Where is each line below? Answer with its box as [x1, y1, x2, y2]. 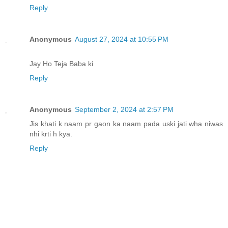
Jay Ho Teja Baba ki [30, 59, 93, 68]
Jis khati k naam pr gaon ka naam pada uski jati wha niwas [30, 119, 223, 128]
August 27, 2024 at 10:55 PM [75, 35, 168, 43]
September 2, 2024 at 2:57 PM [75, 105, 174, 113]
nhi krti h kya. [30, 129, 72, 138]
